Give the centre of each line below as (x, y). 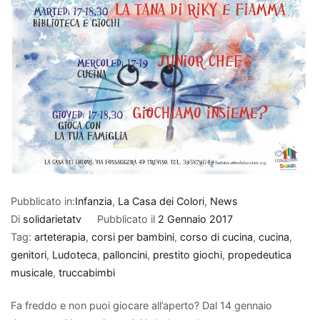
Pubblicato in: (43, 201)
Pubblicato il (127, 219)
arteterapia (60, 236)
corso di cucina (216, 236)
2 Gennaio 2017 (195, 219)
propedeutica (260, 254)
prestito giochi (187, 254)
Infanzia (94, 201)
